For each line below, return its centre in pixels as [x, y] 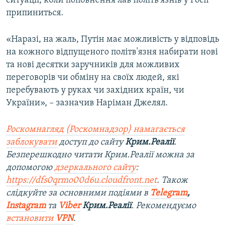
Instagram [26, 206]
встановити [31, 218]
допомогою [30, 167]
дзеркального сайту [95, 167]
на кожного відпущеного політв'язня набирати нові [112, 52]
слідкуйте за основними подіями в [78, 193]
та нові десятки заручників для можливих [93, 65]
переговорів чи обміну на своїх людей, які [93, 77]
